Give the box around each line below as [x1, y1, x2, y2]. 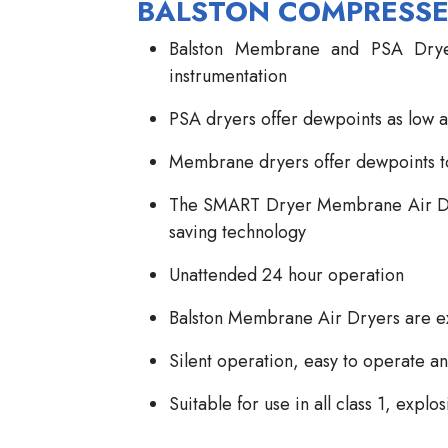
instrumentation [169, 63, 287, 90]
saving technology [169, 219, 306, 246]
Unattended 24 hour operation [169, 262, 404, 289]
